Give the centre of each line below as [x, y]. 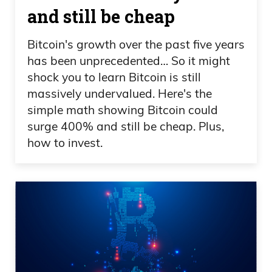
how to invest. [65, 143]
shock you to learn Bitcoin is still [114, 77]
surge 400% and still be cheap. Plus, [126, 127]
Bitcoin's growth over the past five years [136, 45]
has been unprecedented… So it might [129, 61]
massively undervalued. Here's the [120, 94]
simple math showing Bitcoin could [123, 110]
